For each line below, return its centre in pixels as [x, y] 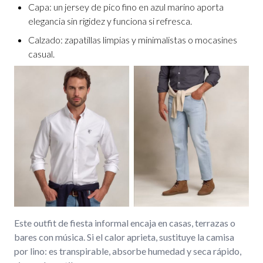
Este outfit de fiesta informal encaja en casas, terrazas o [125, 223]
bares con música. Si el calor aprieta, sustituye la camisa [124, 237]
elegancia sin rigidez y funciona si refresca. [110, 21]
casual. [41, 54]
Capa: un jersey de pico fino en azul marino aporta [126, 7]
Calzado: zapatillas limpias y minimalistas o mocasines [133, 40]
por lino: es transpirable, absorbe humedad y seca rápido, [128, 251]
